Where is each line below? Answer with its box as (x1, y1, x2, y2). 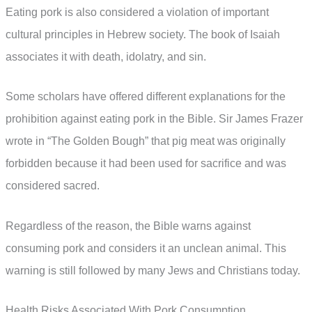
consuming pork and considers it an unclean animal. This (6, 242, 286, 254)
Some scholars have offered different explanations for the (6, 91, 286, 103)
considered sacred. (6, 180, 100, 192)
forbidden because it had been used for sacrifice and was (6, 157, 286, 170)
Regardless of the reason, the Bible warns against (6, 219, 251, 232)
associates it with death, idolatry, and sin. (6, 50, 206, 63)
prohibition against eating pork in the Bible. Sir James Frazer (6, 113, 303, 125)
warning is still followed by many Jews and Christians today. (6, 264, 300, 276)
